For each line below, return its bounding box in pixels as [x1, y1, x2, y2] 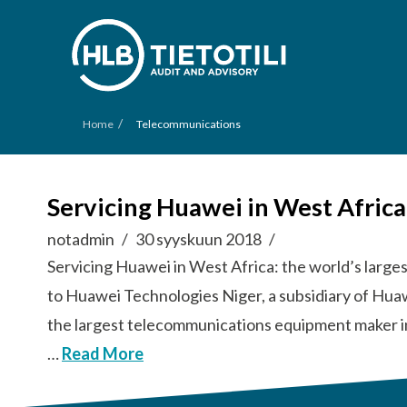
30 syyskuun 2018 [135, 229, 263, 249]
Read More [62, 343, 144, 363]
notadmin [47, 229, 114, 249]
